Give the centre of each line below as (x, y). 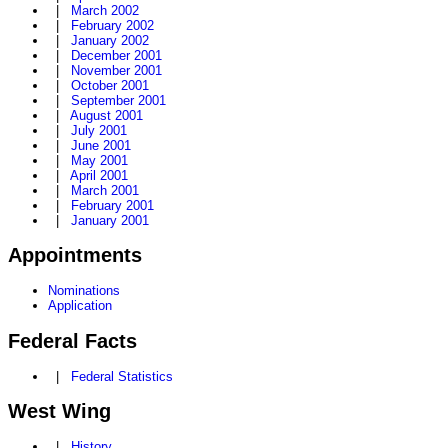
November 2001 (116, 71)
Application (80, 306)
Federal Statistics (122, 376)
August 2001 (106, 116)
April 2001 (99, 176)
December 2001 (116, 56)
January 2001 (110, 221)
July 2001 (99, 131)
